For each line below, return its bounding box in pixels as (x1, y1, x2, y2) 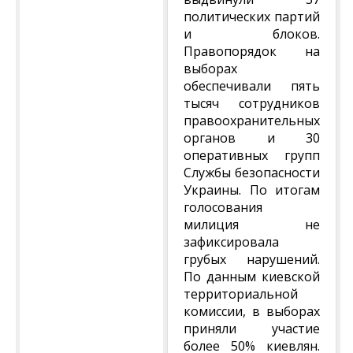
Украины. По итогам (184, 181, 320, 199)
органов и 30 (184, 129, 320, 147)
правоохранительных (184, 112, 320, 129)
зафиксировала (184, 233, 279, 251)
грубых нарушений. (184, 251, 320, 268)
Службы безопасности (184, 164, 320, 181)
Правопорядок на (184, 43, 320, 60)
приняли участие (184, 320, 320, 337)
